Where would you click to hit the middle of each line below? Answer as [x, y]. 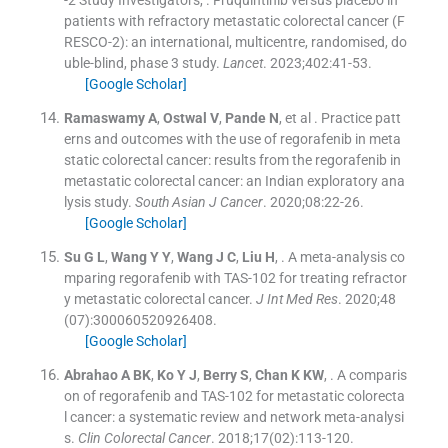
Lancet [242, 63]
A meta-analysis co [346, 257]
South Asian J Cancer [198, 202]
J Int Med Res [296, 299]
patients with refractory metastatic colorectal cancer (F [234, 21]
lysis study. [97, 202]
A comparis [371, 375]
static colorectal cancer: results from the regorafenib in [232, 160]
